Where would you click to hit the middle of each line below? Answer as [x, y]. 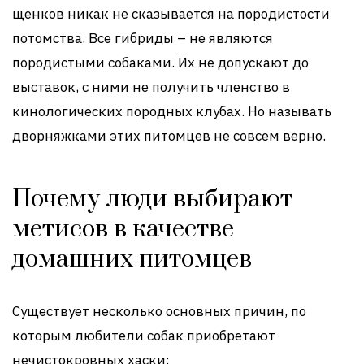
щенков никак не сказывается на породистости [171, 14]
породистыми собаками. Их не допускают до [160, 63]
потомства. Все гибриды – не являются [143, 39]
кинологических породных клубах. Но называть [172, 112]
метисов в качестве [123, 230]
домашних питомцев [132, 260]
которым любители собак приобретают [144, 336]
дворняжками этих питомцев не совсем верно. [169, 136]
